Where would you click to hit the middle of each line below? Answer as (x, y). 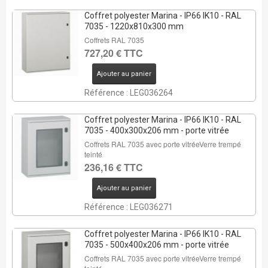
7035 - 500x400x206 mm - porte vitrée (156, 245)
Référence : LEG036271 (128, 207)
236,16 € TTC (113, 167)
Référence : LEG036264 (128, 93)
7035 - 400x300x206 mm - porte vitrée (156, 130)
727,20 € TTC (113, 53)
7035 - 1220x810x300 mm (134, 26)
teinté (93, 154)
